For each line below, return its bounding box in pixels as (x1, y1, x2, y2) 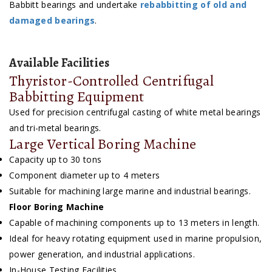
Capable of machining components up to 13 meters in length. (9, 217, 260, 229)
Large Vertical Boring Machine (9, 134, 197, 154)
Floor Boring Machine (9, 201, 104, 213)
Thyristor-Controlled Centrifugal (9, 71, 214, 91)
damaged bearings (9, 15, 95, 27)
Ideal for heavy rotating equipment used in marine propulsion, (9, 233, 262, 245)
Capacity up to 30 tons (9, 154, 102, 166)
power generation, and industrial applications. (9, 248, 195, 260)
